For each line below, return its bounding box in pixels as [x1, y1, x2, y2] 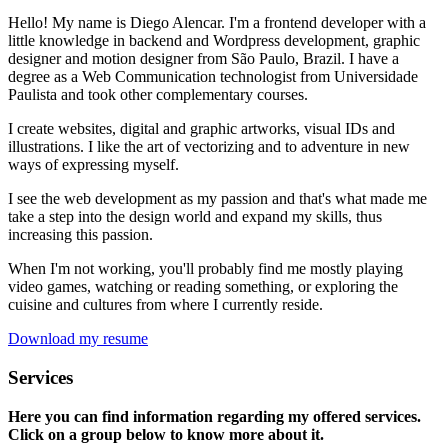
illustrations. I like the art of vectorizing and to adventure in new [8, 138, 410, 156]
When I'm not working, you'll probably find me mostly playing [8, 260, 403, 278]
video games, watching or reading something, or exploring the [8, 278, 398, 296]
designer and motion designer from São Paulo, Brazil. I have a [8, 50, 399, 68]
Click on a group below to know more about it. [8, 425, 324, 443]
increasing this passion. [8, 226, 153, 244]
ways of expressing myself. [8, 156, 179, 174]
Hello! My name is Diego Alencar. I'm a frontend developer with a [8, 14, 426, 32]
